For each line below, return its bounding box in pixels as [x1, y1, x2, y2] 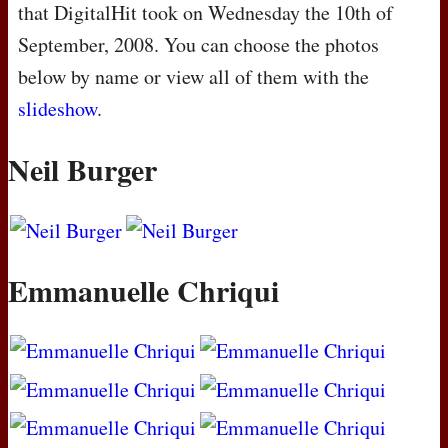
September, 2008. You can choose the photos [18, 31, 379, 59]
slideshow [18, 95, 97, 123]
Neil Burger [8, 147, 157, 192]
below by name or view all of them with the [18, 63, 369, 91]
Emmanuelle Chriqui [8, 267, 279, 312]
